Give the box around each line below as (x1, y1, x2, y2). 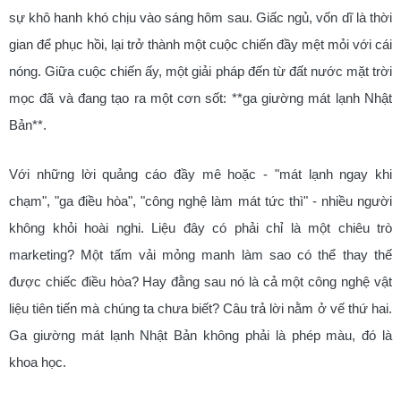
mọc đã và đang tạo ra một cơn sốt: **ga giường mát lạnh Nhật (9, 90, 392, 106)
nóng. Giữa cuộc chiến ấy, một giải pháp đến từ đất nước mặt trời (9, 64, 392, 79)
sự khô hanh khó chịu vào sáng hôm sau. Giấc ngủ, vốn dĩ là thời (9, 10, 392, 25)
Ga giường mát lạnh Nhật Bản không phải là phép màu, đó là (9, 327, 392, 343)
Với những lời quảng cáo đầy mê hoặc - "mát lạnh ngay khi (9, 166, 392, 182)
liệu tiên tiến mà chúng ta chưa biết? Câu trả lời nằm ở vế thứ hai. (9, 300, 392, 316)
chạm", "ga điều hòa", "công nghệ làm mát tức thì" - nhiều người (9, 192, 392, 209)
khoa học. (9, 354, 66, 370)
